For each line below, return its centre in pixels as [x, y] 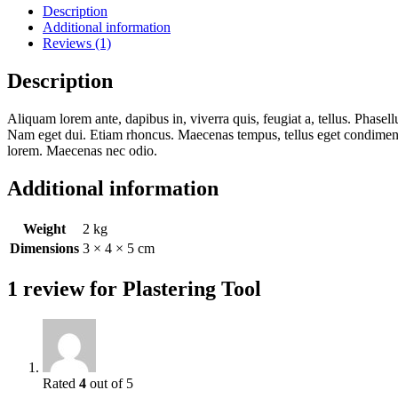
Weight [44, 228]
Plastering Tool [192, 288]
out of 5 [110, 383]
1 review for [65, 288]
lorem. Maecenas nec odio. [82, 151]
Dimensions [44, 248]
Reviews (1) [77, 44]
